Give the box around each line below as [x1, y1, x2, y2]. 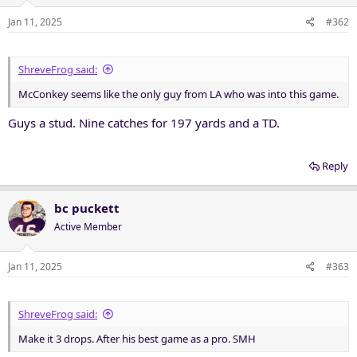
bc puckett [54, 199, 120, 216]
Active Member [54, 219, 122, 233]
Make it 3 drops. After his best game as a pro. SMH [18, 331, 256, 346]
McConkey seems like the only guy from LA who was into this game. [18, 87, 339, 101]
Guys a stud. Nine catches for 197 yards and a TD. [8, 114, 280, 131]
